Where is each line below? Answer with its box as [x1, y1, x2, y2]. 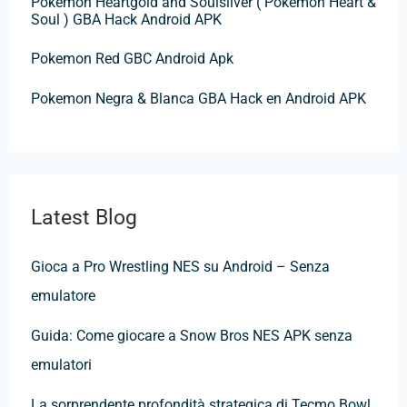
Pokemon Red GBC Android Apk [30, 50, 233, 68]
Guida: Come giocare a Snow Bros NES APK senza [30, 327, 352, 345]
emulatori [30, 356, 92, 374]
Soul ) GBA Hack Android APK [30, 10, 222, 28]
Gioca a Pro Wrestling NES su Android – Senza [30, 258, 330, 276]
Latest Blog [30, 204, 137, 230]
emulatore [30, 287, 95, 305]
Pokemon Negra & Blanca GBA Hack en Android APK [30, 89, 366, 107]
